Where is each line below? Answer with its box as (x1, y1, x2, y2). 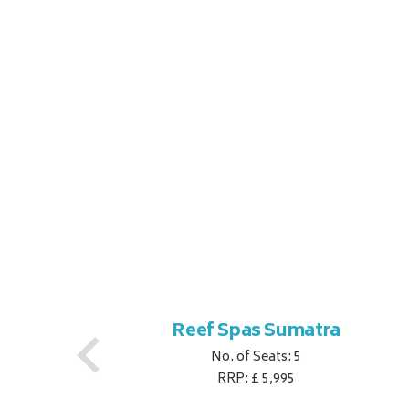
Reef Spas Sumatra (172, 316, 341, 349)
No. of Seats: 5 (211, 346, 302, 370)
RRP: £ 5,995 (217, 368, 296, 392)
